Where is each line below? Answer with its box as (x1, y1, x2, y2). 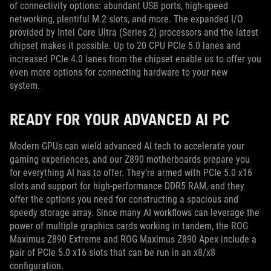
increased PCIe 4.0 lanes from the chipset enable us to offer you (10, 53, 261, 65)
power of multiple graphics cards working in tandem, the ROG (10, 220, 248, 232)
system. (10, 79, 42, 91)
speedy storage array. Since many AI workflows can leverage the (10, 206, 260, 218)
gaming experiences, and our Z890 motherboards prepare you (10, 153, 250, 165)
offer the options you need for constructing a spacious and (10, 193, 238, 205)
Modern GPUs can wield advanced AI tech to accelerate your (10, 140, 244, 152)
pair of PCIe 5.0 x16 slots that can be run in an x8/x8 (10, 246, 215, 258)
